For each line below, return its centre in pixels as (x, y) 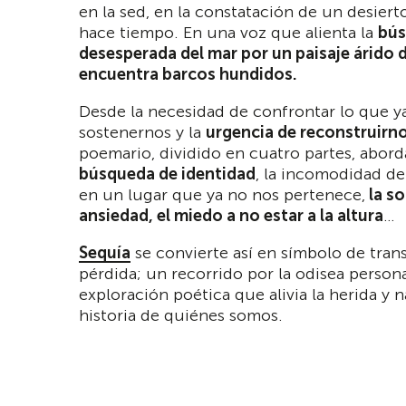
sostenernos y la (142, 132)
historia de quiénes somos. (181, 315)
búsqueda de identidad (167, 174)
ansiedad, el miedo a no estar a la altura (231, 215)
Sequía (105, 252)
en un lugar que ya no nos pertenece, (222, 194)
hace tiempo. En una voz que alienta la (228, 32)
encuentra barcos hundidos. (188, 74)
